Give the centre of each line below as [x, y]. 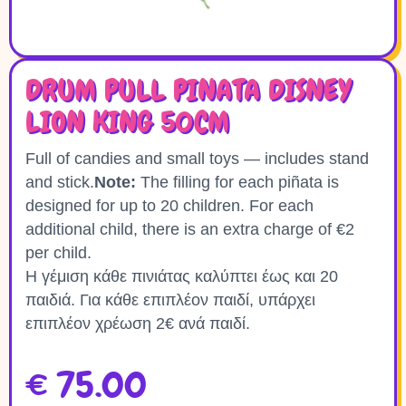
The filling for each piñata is [237, 182]
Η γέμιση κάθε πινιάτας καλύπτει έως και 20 [182, 276]
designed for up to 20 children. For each [169, 206]
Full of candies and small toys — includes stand [197, 159]
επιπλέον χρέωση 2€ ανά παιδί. [138, 324]
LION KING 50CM [128, 122]
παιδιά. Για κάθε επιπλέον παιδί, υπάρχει [170, 300]
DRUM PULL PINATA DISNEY [188, 90]
